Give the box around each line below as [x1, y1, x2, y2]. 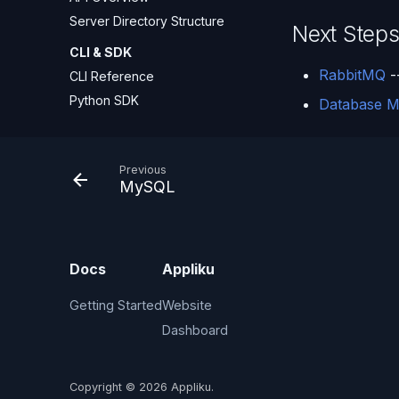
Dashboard [162, 322, 228, 338]
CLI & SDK [69, 45, 132, 61]
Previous [119, 163, 167, 177]
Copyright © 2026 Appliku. [69, 380, 214, 395]
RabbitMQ [319, 66, 386, 85]
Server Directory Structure [69, 12, 224, 28]
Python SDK [69, 92, 139, 108]
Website [162, 297, 212, 313]
